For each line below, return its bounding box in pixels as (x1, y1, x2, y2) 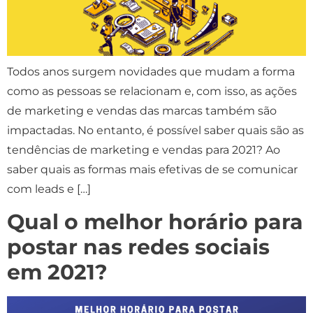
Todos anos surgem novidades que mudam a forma (7, 65, 295, 79)
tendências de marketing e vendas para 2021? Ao (7, 143, 280, 157)
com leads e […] (7, 182, 91, 196)
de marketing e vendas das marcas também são (7, 104, 277, 118)
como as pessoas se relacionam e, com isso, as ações (7, 85, 297, 99)
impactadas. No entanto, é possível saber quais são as (7, 124, 304, 138)
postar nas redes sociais (7, 233, 270, 260)
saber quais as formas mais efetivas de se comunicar (7, 163, 298, 177)
